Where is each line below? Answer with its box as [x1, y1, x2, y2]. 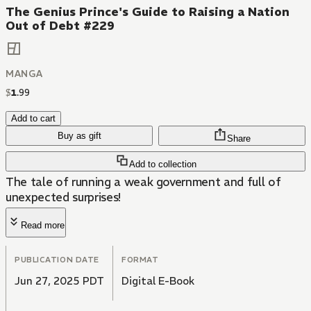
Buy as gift [57, 131, 101, 142]
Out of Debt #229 [6, 18, 115, 33]
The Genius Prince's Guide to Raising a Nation [6, 4, 289, 19]
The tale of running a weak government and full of [6, 174, 281, 190]
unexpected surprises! [6, 190, 121, 205]
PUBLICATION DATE [15, 255, 99, 265]
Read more [21, 220, 65, 231]
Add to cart [11, 113, 56, 124]
